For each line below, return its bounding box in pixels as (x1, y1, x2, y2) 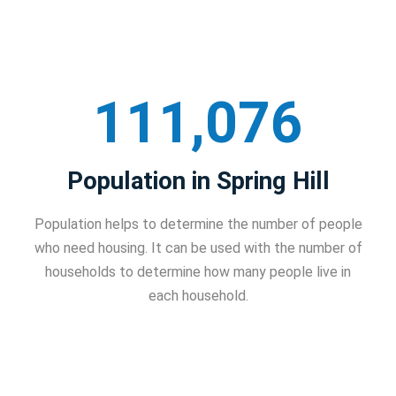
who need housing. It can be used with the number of (34, 240, 362, 257)
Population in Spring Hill (66, 166, 330, 196)
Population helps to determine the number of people (34, 216, 362, 233)
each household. (148, 287, 248, 305)
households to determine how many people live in (45, 263, 351, 281)
